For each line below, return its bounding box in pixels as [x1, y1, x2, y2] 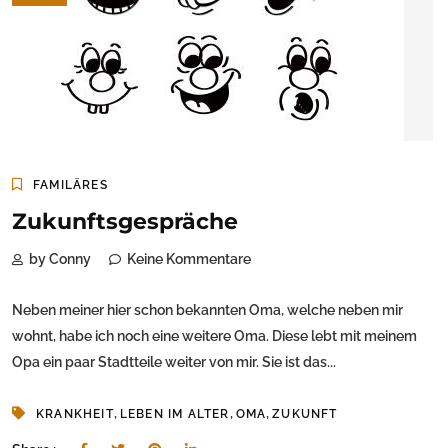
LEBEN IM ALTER [119, 407, 230, 422]
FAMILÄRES [33, 178, 108, 193]
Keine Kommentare [127, 251, 251, 268]
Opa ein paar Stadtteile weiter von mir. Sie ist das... [12, 354, 336, 371]
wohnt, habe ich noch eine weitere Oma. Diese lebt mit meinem [12, 328, 417, 345]
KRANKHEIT [36, 407, 114, 422]
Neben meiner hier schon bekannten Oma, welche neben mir [12, 302, 403, 319]
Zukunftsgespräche [12, 208, 238, 236]
